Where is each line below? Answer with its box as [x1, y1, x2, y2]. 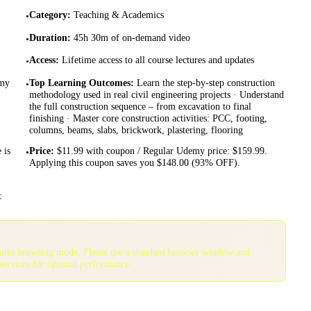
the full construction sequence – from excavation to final [28, 100, 251, 112]
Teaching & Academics [73, 9, 164, 20]
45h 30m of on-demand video [73, 31, 190, 43]
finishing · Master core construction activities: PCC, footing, [28, 112, 267, 124]
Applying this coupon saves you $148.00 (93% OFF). [28, 157, 240, 169]
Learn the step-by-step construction [136, 76, 275, 88]
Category [28, 9, 67, 20]
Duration [28, 31, 67, 43]
